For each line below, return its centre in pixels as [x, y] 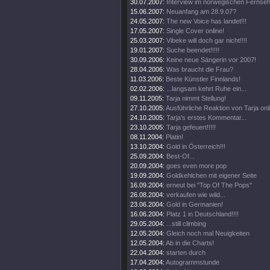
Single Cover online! [195, 31]
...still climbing [186, 224]
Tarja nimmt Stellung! [196, 98]
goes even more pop [196, 166]
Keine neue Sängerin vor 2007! [211, 60]
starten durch [186, 253]
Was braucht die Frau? [200, 69]
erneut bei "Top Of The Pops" [209, 185]
